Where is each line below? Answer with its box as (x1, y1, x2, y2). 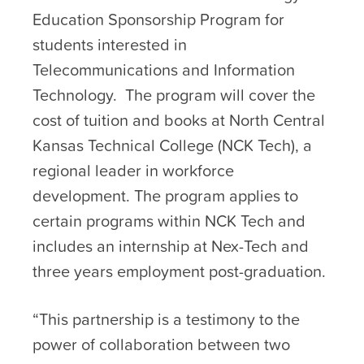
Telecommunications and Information (32, 58, 295, 83)
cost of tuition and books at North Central (32, 108, 325, 133)
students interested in (32, 32, 187, 58)
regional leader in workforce (32, 158, 234, 184)
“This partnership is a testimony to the (32, 307, 300, 332)
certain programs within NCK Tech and (32, 209, 305, 234)
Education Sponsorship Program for (32, 7, 284, 32)
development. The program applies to (32, 184, 298, 209)
